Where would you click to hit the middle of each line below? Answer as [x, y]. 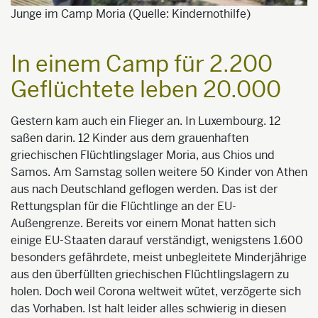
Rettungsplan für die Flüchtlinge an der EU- [124, 207]
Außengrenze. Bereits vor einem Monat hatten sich [143, 224]
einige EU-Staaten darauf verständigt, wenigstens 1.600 [157, 241]
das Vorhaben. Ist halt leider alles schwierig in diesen [148, 309]
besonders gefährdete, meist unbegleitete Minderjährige [159, 258]
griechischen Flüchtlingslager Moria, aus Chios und [143, 155]
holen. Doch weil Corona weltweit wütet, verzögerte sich [156, 292]
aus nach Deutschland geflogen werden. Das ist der [144, 190]
